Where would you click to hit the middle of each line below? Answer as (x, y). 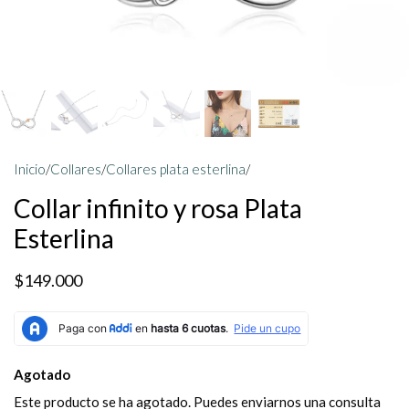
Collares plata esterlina (176, 169)
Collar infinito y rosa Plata (158, 208)
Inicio (30, 169)
